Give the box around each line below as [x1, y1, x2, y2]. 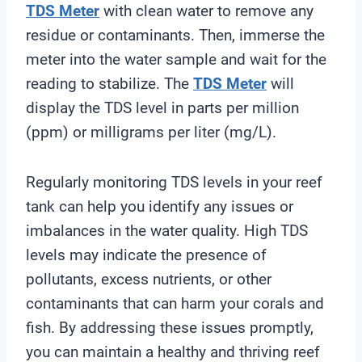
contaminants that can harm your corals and [26, 293, 324, 313]
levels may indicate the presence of [26, 245, 267, 264]
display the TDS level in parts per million [26, 98, 299, 117]
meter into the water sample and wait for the [26, 49, 326, 69]
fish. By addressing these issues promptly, [26, 318, 314, 337]
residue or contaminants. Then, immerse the [26, 25, 325, 44]
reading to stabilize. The [26, 74, 193, 93]
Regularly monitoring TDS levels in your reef [26, 172, 322, 192]
